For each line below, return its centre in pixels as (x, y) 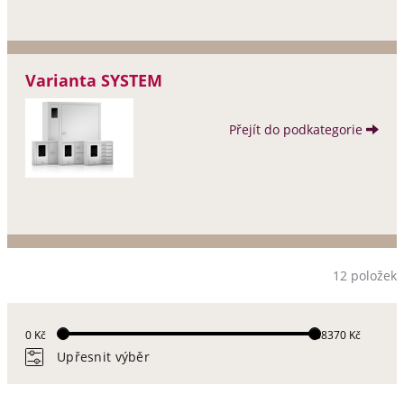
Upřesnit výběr (103, 357)
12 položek (365, 275)
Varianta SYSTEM (94, 80)
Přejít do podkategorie (298, 129)
